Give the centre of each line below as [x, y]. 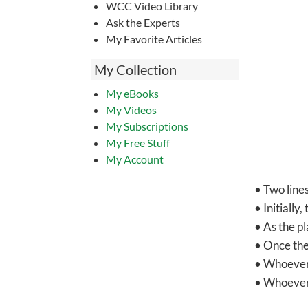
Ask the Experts [143, 22]
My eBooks [132, 93]
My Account [134, 159]
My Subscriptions [147, 126]
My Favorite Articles [154, 39]
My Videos [131, 110]
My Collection [135, 69]
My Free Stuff [137, 143]
